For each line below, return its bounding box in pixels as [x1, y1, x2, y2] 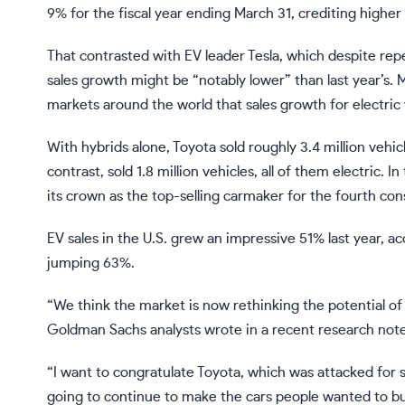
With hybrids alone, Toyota [47, 140, 216, 155]
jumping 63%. [47, 256, 135, 271]
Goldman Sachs [47, 323, 146, 338]
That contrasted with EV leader [47, 49, 248, 64]
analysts [146, 323, 201, 338]
